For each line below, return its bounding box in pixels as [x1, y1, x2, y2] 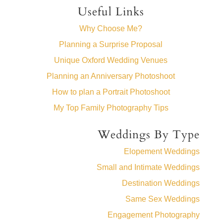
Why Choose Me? [79, 24, 143, 33]
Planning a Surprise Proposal [59, 40, 163, 49]
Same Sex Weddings [125, 194, 200, 203]
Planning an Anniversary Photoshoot [47, 71, 175, 80]
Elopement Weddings [124, 147, 200, 156]
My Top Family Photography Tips [53, 103, 168, 112]
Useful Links [77, 3, 144, 19]
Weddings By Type [98, 126, 200, 142]
